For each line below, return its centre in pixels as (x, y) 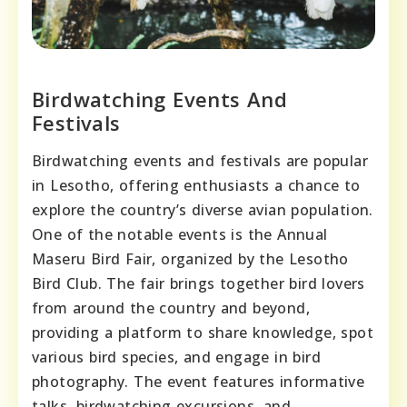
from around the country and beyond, (171, 308)
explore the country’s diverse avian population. (203, 209)
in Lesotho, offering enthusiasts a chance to (196, 185)
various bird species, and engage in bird (176, 357)
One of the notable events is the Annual (180, 234)
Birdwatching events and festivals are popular (200, 160)
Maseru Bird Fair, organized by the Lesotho (190, 258)
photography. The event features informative (199, 381)
